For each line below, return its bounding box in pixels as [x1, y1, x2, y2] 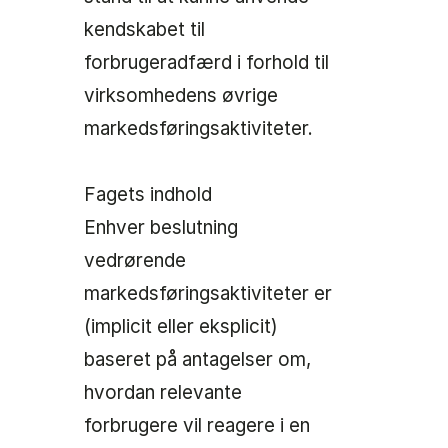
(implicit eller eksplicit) [84, 315, 278, 339]
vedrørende [84, 249, 186, 273]
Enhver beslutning [84, 216, 238, 240]
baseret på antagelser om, [84, 348, 311, 372]
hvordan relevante [84, 381, 242, 405]
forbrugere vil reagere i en [84, 414, 310, 438]
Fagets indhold [84, 183, 212, 207]
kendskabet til [84, 18, 205, 42]
